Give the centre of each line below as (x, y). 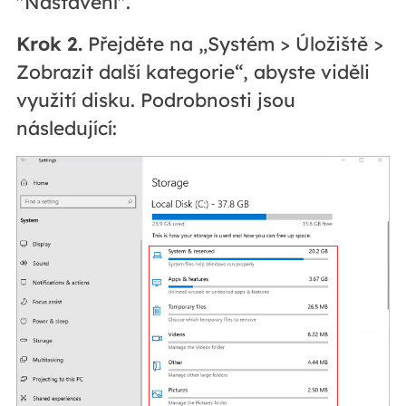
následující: (66, 128)
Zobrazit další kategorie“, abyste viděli (193, 72)
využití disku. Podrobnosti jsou (155, 100)
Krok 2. (49, 44)
